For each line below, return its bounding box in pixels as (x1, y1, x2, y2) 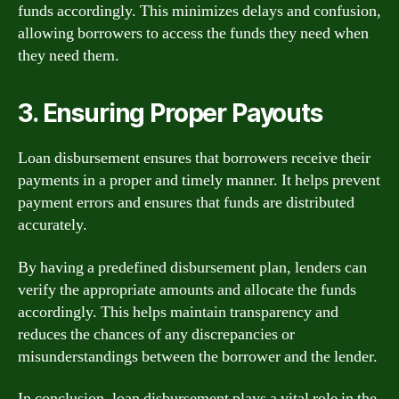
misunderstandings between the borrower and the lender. (18, 346, 378, 367)
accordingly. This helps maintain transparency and (18, 301, 338, 322)
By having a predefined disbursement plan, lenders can (18, 256, 367, 278)
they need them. (18, 45, 119, 66)
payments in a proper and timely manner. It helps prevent (18, 170, 380, 191)
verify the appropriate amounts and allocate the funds (18, 279, 356, 300)
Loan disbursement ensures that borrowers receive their (18, 148, 370, 168)
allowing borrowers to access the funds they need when (18, 23, 369, 44)
